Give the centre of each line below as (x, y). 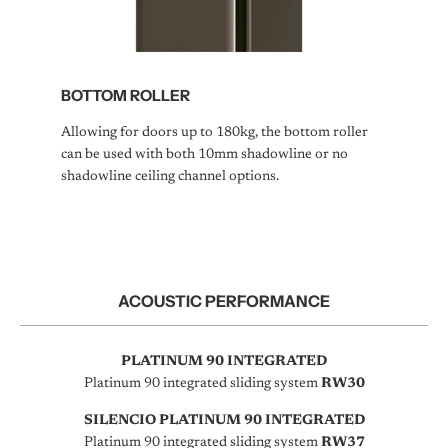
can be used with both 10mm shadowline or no (204, 155)
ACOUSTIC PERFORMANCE (224, 301)
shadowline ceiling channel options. (169, 177)
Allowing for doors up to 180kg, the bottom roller (214, 133)
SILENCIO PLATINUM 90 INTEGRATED (224, 421)
